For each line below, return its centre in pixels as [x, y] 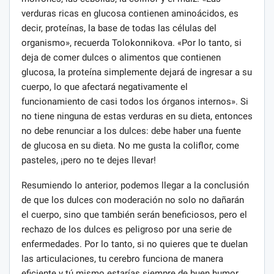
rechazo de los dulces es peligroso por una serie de [127, 230]
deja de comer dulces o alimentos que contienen [121, 58]
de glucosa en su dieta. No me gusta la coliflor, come [130, 146]
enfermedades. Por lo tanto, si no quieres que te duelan [135, 244]
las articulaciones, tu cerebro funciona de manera [122, 259]
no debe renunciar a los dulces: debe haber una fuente [131, 131]
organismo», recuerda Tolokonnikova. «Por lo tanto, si [131, 43]
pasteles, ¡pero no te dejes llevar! [89, 161]
